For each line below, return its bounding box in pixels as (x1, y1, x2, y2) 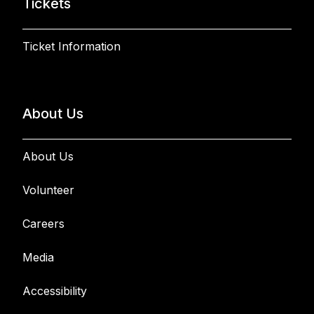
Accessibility (22, 284, 87, 298)
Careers (22, 217, 64, 231)
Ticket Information (22, 39, 121, 53)
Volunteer (22, 183, 74, 197)
